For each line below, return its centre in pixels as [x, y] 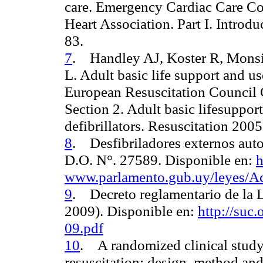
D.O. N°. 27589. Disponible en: [160, 160]
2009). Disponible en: [131, 211]
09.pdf [84, 228]
